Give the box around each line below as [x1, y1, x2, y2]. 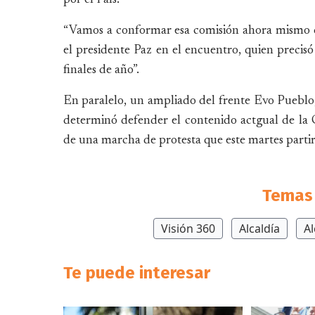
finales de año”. [63, 63, 139, 77]
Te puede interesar [63, 262, 210, 283]
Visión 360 [161, 220, 216, 236]
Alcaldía [239, 220, 281, 236]
